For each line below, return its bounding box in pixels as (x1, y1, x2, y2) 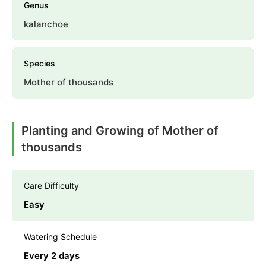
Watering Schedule (24, 231, 97, 242)
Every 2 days (24, 249, 80, 261)
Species (24, 58, 55, 68)
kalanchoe (24, 18, 68, 30)
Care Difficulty (24, 180, 79, 191)
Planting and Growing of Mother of (21, 123, 218, 138)
